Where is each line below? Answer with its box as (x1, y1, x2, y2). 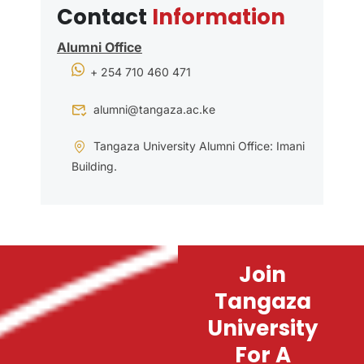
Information (152, 2, 285, 32)
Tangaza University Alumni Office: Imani (93, 138, 305, 153)
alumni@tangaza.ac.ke (93, 102, 215, 116)
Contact (57, 2, 152, 32)
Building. (71, 158, 117, 173)
